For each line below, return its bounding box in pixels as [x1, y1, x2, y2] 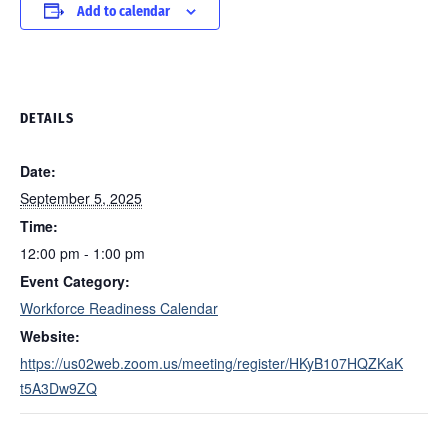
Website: [20, 326, 80, 346]
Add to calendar [77, 3, 170, 20]
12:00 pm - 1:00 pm [20, 243, 145, 263]
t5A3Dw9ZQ [20, 378, 97, 398]
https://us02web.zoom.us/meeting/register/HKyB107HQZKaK [20, 353, 403, 373]
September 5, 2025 [20, 188, 142, 208]
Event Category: [20, 271, 130, 291]
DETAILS [20, 110, 74, 127]
